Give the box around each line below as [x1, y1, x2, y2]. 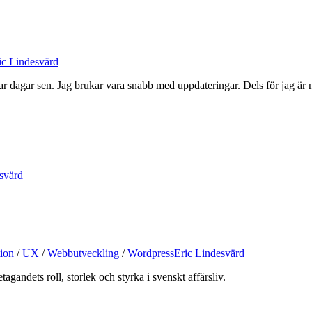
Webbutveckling [47, 247, 119, 259]
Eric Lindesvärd [174, 247, 244, 259]
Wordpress [127, 247, 174, 259]
